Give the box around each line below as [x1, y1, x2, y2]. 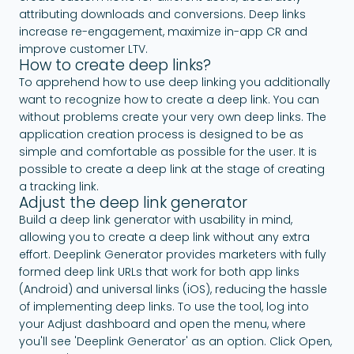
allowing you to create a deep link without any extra [19, 228, 310, 245]
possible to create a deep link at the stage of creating [19, 160, 325, 177]
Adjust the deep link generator [19, 191, 247, 213]
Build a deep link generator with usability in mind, [19, 211, 292, 228]
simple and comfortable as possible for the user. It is [19, 143, 317, 160]
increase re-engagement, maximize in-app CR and [19, 23, 307, 40]
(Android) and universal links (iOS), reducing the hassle [19, 281, 327, 297]
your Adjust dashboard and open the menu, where [19, 315, 306, 332]
